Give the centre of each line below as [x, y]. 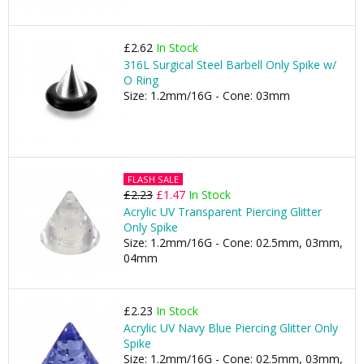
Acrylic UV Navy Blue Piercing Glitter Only [231, 328]
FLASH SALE [153, 179]
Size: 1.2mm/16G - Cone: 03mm [207, 95]
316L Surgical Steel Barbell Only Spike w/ [230, 65]
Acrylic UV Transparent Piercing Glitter [223, 212]
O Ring [141, 80]
